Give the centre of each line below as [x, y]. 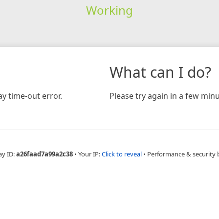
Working [109, 10]
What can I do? [160, 72]
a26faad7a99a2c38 [44, 154]
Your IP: [90, 154]
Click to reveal [122, 154]
